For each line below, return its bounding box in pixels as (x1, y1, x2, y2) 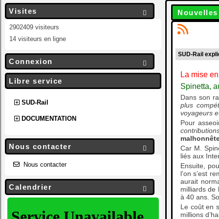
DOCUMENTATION (22, 114, 76, 122)
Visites (9, 6, 37, 15)
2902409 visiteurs (7, 23, 59, 31)
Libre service (9, 76, 63, 85)
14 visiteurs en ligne (7, 35, 66, 43)
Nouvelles (177, 8, 218, 17)
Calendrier (9, 182, 52, 191)
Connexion (9, 57, 53, 66)
